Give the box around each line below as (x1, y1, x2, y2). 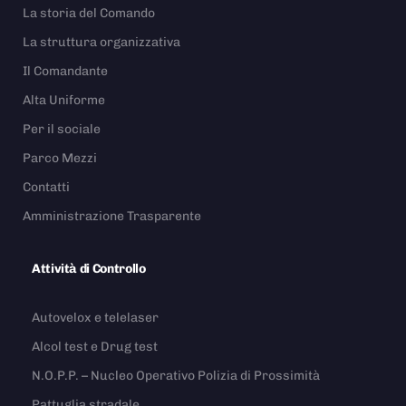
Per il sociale (23, 121, 101, 137)
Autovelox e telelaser (32, 309, 159, 325)
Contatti (23, 179, 70, 195)
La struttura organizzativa (23, 34, 180, 50)
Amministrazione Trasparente (23, 208, 201, 224)
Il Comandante (23, 63, 108, 79)
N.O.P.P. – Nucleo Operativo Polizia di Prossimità (32, 367, 320, 383)
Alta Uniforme (23, 92, 105, 108)
